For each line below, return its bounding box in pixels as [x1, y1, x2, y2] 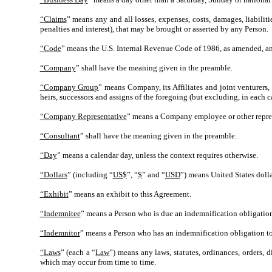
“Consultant [39, 131, 80, 140]
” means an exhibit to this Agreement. [68, 189, 191, 199]
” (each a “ [60, 248, 96, 257]
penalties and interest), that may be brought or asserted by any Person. [39, 24, 268, 33]
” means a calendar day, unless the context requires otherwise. [56, 151, 258, 160]
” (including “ [67, 170, 113, 179]
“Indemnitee [39, 209, 81, 218]
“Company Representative [39, 112, 127, 121]
